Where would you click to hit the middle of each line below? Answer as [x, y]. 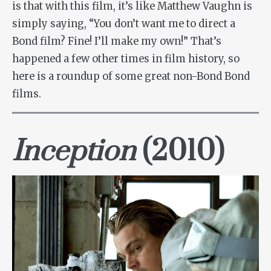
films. [27, 94]
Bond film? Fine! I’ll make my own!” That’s [117, 41]
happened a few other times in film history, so [126, 59]
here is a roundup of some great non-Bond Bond [131, 76]
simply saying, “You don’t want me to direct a [124, 24]
